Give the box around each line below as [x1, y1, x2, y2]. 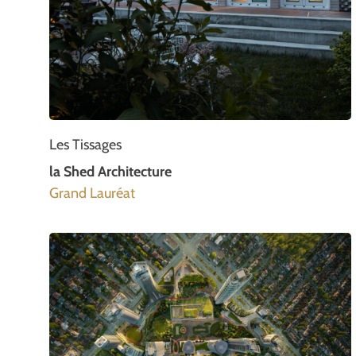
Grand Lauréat [49, 184, 135, 202]
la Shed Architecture [49, 162, 172, 180]
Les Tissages [49, 135, 122, 153]
